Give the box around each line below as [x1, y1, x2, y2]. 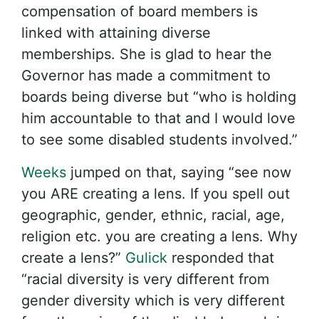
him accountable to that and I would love [21, 110, 296, 127]
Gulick [125, 249, 167, 266]
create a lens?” [21, 249, 125, 266]
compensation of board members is [21, 3, 258, 20]
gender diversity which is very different [21, 292, 285, 309]
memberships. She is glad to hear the [21, 46, 272, 63]
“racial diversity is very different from [21, 271, 269, 288]
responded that [167, 249, 274, 266]
